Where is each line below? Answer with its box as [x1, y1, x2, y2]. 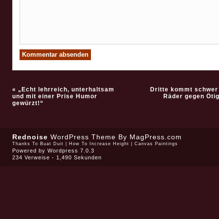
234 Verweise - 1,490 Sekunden [12, 154, 102, 161]
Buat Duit [40, 141, 64, 147]
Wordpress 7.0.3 [47, 148, 94, 154]
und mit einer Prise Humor [12, 93, 97, 100]
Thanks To [12, 141, 40, 147]
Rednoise [12, 133, 48, 141]
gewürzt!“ [12, 100, 44, 107]
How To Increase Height [68, 141, 129, 147]
